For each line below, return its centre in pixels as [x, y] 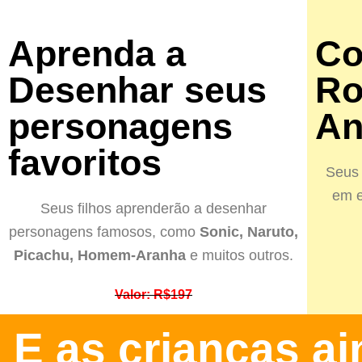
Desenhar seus [137, 90]
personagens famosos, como [104, 232]
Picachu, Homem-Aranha [101, 255]
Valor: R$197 [153, 295]
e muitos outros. [241, 255]
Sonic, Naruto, [248, 232]
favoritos [85, 163]
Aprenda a [97, 54]
